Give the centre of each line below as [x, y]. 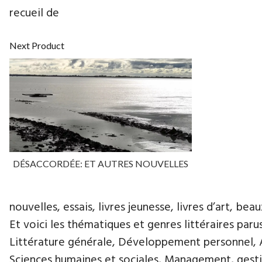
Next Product [37, 45]
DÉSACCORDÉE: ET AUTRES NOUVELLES [100, 163]
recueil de [34, 13]
